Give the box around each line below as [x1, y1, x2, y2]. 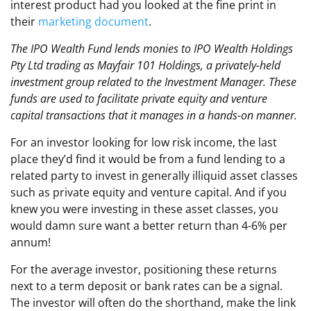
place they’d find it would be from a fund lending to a [10, 151, 285, 167]
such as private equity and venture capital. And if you [10, 185, 287, 201]
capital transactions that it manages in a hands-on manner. [10, 108, 297, 124]
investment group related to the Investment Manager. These [10, 74, 296, 90]
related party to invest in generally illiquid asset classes [10, 168, 298, 184]
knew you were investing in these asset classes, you [10, 201, 278, 217]
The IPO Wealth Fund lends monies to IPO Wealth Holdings [10, 41, 293, 57]
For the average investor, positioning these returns [10, 262, 277, 278]
